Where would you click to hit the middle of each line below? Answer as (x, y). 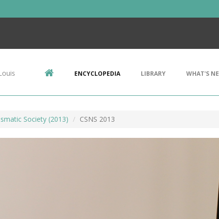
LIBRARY (153, 74)
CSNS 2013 (97, 119)
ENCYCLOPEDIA (97, 74)
